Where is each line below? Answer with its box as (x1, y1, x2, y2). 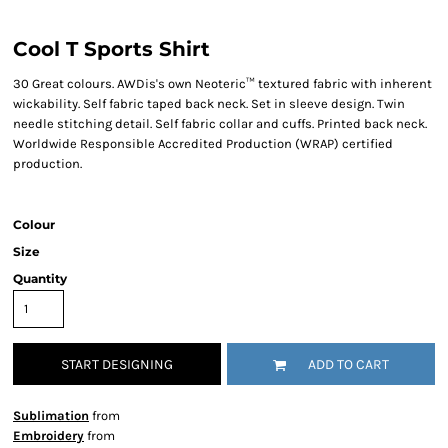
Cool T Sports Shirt (13, 37, 210, 61)
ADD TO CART (308, 356, 389, 374)
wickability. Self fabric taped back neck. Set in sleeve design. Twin (13, 96, 405, 111)
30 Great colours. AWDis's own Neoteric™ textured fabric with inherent (13, 76, 432, 91)
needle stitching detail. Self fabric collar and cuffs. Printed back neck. (13, 116, 427, 131)
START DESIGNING (61, 356, 173, 374)
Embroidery (13, 428, 84, 443)
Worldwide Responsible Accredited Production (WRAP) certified (13, 136, 393, 151)
